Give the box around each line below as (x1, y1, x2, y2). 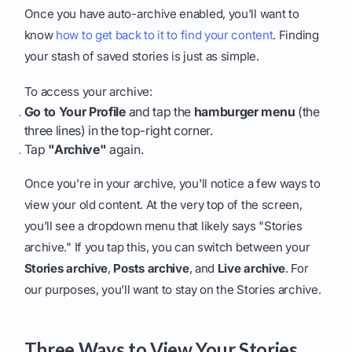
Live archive (217, 261, 286, 277)
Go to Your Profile (24, 104, 126, 120)
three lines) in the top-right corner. (24, 123, 213, 139)
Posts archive (113, 261, 189, 277)
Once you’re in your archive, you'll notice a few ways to (24, 176, 321, 192)
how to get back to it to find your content (56, 27, 273, 43)
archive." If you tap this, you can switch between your (24, 240, 310, 255)
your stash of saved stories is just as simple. (24, 49, 259, 64)
